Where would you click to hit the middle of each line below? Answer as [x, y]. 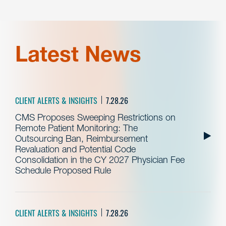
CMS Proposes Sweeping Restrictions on [95, 117]
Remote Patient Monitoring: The [76, 128]
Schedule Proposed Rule [63, 170]
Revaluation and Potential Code [75, 149]
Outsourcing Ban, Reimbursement [81, 138]
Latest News [78, 54]
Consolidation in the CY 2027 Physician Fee [100, 159]
